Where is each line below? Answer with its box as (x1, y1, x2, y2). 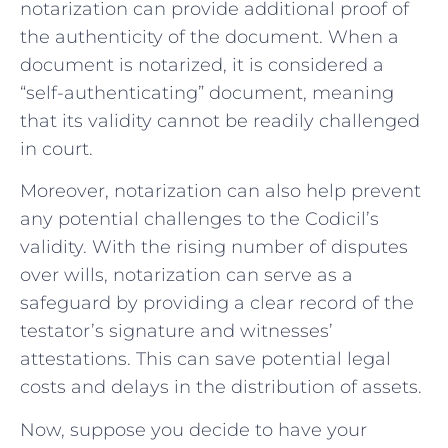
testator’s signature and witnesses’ (20, 320, 333, 343)
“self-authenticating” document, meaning (20, 81, 394, 104)
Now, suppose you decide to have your (20, 418, 367, 441)
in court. (20, 137, 93, 160)
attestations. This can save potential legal (20, 348, 391, 371)
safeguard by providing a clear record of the (20, 292, 414, 315)
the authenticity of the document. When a (20, 25, 399, 48)
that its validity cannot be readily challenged (20, 109, 420, 132)
